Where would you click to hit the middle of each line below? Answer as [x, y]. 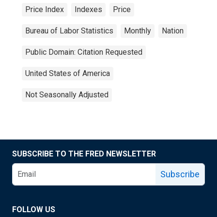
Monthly [138, 31]
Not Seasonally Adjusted [67, 95]
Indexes [88, 9]
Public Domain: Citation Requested [84, 52]
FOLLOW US [34, 209]
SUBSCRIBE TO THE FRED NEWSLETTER [84, 154]
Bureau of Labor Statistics [69, 31]
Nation [173, 31]
